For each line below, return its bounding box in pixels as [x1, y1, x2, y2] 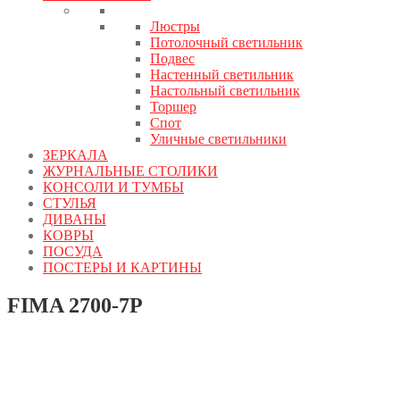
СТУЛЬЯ [43, 196, 96, 212]
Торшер [150, 99, 196, 115]
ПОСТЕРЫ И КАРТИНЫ [43, 260, 202, 276]
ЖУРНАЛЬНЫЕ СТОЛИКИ [43, 163, 218, 179]
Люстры [150, 19, 200, 35]
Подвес [150, 51, 195, 67]
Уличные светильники [150, 131, 287, 147]
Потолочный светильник [150, 35, 303, 51]
